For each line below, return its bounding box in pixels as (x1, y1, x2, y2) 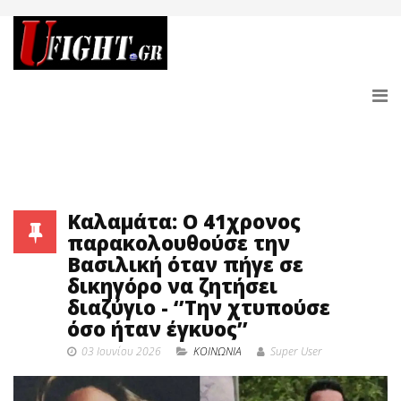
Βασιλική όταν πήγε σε (67, 251, 303, 277)
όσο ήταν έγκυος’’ (67, 315, 248, 342)
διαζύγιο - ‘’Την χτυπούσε (67, 294, 330, 320)
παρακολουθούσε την (67, 229, 290, 256)
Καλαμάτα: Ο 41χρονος (67, 208, 301, 235)
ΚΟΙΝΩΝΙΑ (193, 344, 242, 359)
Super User (270, 344, 322, 359)
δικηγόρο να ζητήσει (67, 272, 277, 299)
